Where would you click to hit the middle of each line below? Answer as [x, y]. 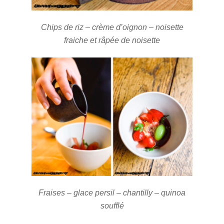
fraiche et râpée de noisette [112, 40]
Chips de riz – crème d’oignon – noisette [112, 27]
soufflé [112, 206]
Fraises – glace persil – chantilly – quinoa [112, 193]
